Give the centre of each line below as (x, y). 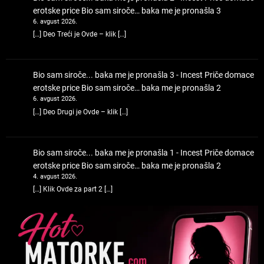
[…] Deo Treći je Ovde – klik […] (79, 34)
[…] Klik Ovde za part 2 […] (72, 189)
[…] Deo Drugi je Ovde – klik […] (80, 112)
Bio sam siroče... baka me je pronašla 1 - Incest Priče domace (143, 152)
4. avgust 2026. (55, 176)
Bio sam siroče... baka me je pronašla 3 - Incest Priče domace (143, 75)
